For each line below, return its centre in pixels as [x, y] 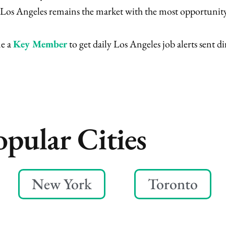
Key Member [40, 44]
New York [62, 184]
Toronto [173, 184]
